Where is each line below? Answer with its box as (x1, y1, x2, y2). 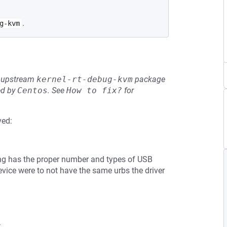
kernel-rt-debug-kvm (36, 74, 133, 84)
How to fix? (66, 86, 122, 95)
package (133, 74, 165, 84)
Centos (17, 86, 48, 95)
